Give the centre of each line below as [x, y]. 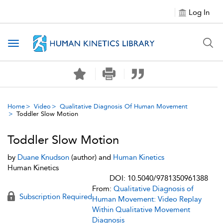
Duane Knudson [43, 157]
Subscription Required [55, 197]
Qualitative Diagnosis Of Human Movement [124, 106]
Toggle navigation [45, 44]
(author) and [91, 157]
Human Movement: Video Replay [147, 199]
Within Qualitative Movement [141, 210]
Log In [199, 12]
